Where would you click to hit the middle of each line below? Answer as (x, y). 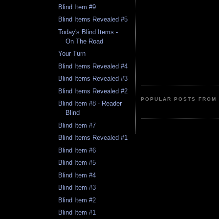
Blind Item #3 (77, 188)
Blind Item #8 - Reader (90, 104)
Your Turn (72, 54)
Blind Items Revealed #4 (93, 66)
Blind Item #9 (77, 7)
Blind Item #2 (77, 200)
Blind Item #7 (77, 125)
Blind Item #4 (77, 175)
